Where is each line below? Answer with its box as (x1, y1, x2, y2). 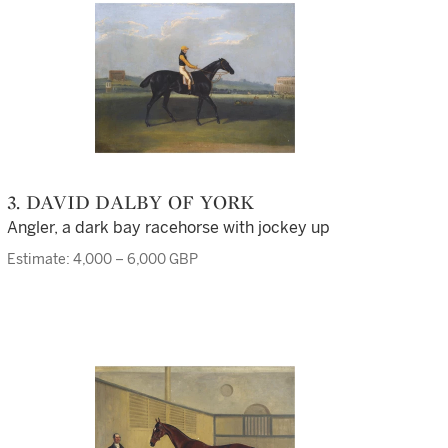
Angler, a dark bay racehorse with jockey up (7, 218, 330, 237)
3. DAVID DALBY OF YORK (20, 189, 255, 215)
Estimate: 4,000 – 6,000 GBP (7, 251, 198, 268)
